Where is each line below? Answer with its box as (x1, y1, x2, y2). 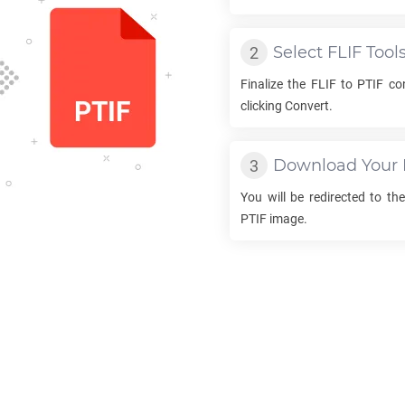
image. (267, 212, 307, 226)
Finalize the (240, 77, 311, 91)
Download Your (273, 155, 402, 175)
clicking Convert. (240, 99, 333, 113)
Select (273, 42, 327, 62)
